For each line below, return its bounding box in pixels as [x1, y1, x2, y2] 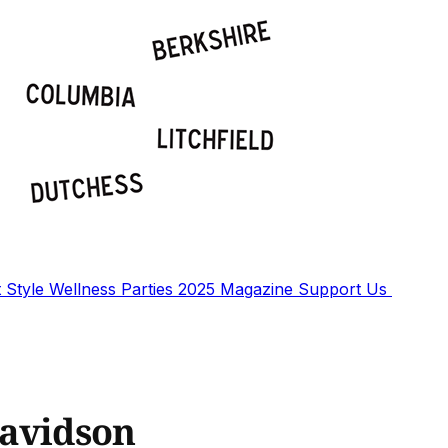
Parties [121, 279, 178, 299]
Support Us [298, 279, 392, 299]
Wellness [49, 279, 121, 299]
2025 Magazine [178, 279, 298, 299]
